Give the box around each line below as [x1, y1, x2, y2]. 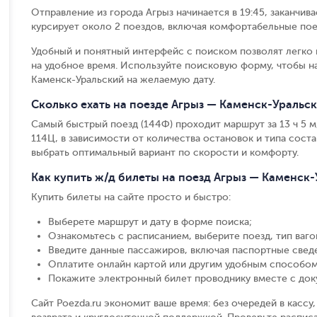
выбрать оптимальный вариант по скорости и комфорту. [31, 147, 299, 158]
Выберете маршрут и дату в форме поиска [48, 217, 249, 227]
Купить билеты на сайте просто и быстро [31, 192, 229, 202]
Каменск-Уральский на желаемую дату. [31, 74, 215, 85]
